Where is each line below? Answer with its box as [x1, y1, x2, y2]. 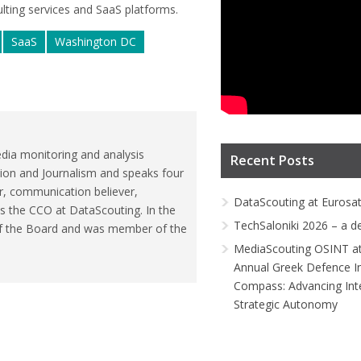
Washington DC [55, 34, 136, 50]
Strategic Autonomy [234, 297, 338, 313]
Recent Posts [230, 151, 314, 170]
